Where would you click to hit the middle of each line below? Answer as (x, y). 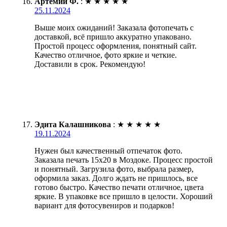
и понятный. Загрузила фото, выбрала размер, (114, 169)
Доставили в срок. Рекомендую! (90, 64)
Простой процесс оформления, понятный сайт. (116, 46)
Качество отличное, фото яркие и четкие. (106, 55)
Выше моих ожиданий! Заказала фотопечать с (114, 27)
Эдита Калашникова (73, 124)
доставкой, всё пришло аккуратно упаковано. (113, 36)
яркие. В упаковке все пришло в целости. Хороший (124, 196)
